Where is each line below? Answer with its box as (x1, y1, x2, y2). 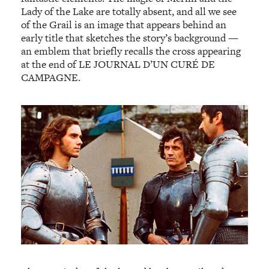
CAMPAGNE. (21, 70, 81, 85)
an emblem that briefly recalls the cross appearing (21, 43, 241, 58)
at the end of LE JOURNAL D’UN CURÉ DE (21, 56, 216, 71)
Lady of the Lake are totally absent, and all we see (21, 4, 237, 19)
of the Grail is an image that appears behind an (21, 17, 227, 32)
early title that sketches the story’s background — (21, 30, 239, 45)
